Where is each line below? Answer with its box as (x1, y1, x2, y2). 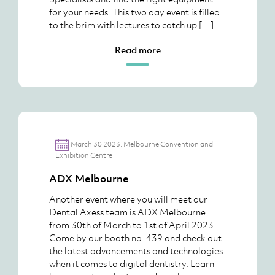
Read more (114, 44, 161, 56)
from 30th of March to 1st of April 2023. (49, 219, 216, 231)
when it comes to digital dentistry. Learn (49, 257, 214, 269)
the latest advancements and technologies (49, 244, 223, 257)
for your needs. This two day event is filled (49, 6, 220, 18)
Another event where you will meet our (49, 193, 207, 205)
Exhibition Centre (55, 150, 112, 160)
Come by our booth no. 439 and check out (49, 231, 222, 244)
